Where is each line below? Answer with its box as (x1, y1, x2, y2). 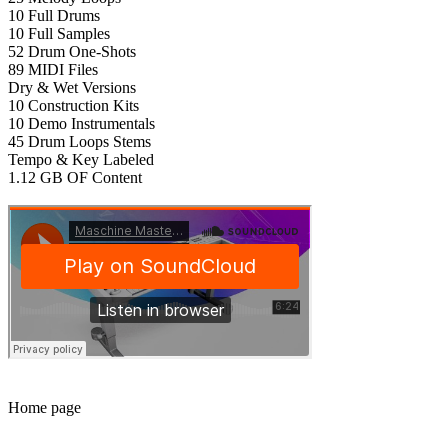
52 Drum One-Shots (8, 43, 136, 61)
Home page (8, 399, 81, 417)
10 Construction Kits (8, 97, 139, 115)
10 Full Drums (8, 7, 100, 25)
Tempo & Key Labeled (8, 151, 154, 169)
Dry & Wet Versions (8, 79, 136, 97)
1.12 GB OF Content (8, 169, 142, 187)
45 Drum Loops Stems (8, 133, 151, 151)
